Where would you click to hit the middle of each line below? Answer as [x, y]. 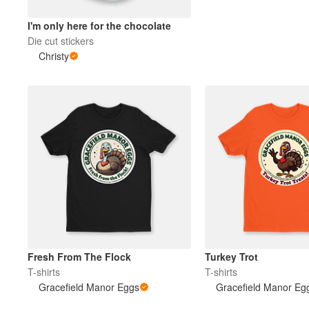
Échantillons [108, 79]
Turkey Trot [231, 257]
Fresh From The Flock [79, 257]
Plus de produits [117, 39]
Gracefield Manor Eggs [89, 287]
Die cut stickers [61, 41]
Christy [54, 56]
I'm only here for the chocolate [99, 26]
